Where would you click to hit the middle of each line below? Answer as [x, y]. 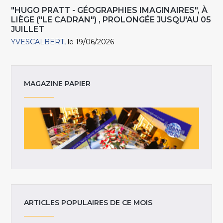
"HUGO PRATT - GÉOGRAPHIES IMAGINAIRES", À [110, 10]
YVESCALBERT [38, 42]
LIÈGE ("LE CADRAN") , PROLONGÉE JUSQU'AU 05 [111, 20]
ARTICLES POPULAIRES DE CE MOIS [88, 202]
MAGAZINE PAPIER [57, 83]
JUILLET [28, 29]
